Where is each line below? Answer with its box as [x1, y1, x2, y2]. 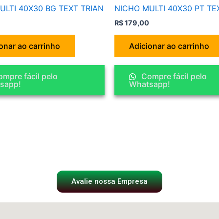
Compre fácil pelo [139, 71, 207, 81]
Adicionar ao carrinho [129, 41, 209, 51]
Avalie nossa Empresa [71, 177, 148, 186]
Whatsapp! [129, 79, 170, 89]
